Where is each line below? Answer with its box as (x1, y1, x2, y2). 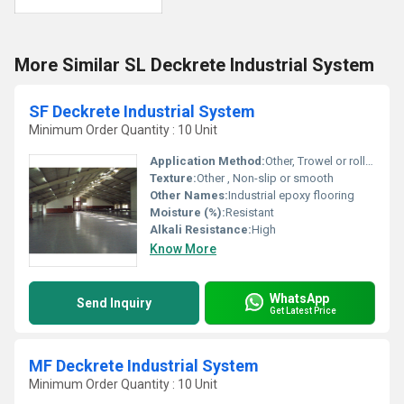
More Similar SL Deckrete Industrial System (14, 54, 374, 76)
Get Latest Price (270, 305, 336, 316)
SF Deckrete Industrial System (29, 102, 255, 121)
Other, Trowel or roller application (265, 154, 365, 168)
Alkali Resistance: (150, 223, 252, 236)
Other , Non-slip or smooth (197, 171, 334, 185)
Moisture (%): (150, 206, 225, 219)
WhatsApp (270, 290, 329, 306)
